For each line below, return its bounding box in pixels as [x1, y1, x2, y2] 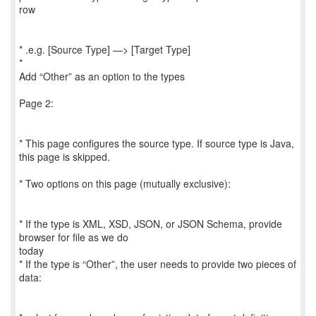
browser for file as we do [19, 230, 128, 244]
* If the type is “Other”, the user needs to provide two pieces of [19, 257, 296, 271]
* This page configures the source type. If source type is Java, [19, 136, 294, 150]
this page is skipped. [19, 150, 110, 164]
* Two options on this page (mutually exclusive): [19, 176, 231, 190]
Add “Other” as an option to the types [19, 69, 185, 83]
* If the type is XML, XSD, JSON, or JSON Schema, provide [19, 217, 282, 231]
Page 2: [19, 96, 54, 110]
